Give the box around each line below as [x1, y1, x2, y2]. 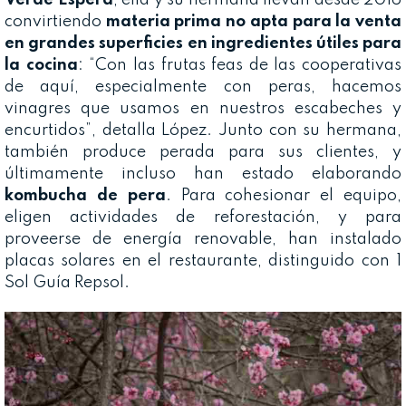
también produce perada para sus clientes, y [5, 143, 401, 160]
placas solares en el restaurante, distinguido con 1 [5, 252, 401, 269]
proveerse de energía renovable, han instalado [5, 230, 401, 247]
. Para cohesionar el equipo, [165, 187, 402, 204]
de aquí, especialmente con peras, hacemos [5, 78, 401, 95]
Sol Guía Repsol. [5, 274, 130, 291]
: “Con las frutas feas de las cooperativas [77, 56, 401, 73]
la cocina [5, 56, 78, 73]
